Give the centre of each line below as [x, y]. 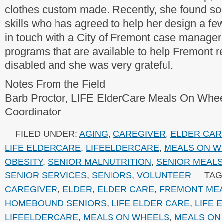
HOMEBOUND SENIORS [56, 203]
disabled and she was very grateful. [89, 65]
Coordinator [33, 112]
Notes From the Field [55, 84]
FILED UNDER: [47, 134]
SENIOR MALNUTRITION [99, 161]
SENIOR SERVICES [46, 175]
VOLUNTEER [164, 175]
